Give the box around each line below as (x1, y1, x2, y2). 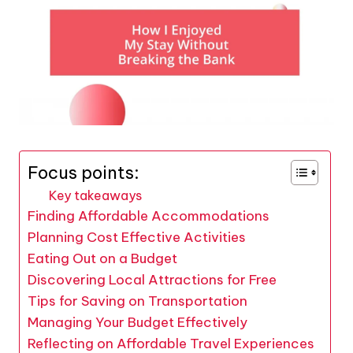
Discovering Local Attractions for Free (28, 271, 277, 289)
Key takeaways (49, 188, 142, 204)
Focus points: (28, 162, 139, 184)
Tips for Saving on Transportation (28, 292, 247, 310)
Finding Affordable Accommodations (28, 207, 269, 225)
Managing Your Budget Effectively (28, 314, 247, 332)
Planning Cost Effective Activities (28, 229, 246, 247)
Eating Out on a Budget (28, 250, 177, 268)
